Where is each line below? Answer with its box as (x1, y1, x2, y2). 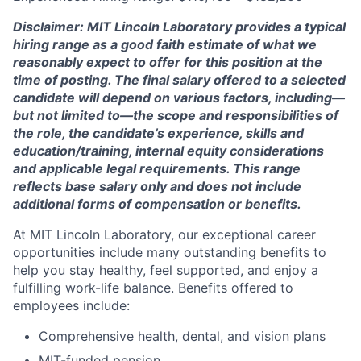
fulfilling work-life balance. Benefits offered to (13, 279, 293, 296)
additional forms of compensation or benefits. (13, 195, 301, 212)
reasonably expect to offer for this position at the (13, 53, 322, 70)
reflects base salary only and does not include (13, 177, 301, 194)
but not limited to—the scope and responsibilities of (13, 106, 338, 123)
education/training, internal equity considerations (13, 142, 324, 159)
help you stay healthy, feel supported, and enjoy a (13, 261, 318, 278)
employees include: (13, 297, 130, 313)
